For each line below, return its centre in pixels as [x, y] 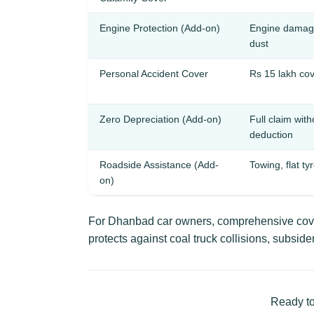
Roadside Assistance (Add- [159, 165]
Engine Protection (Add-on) [160, 28]
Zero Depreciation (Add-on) [161, 119]
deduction [271, 135]
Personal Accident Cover [154, 74]
